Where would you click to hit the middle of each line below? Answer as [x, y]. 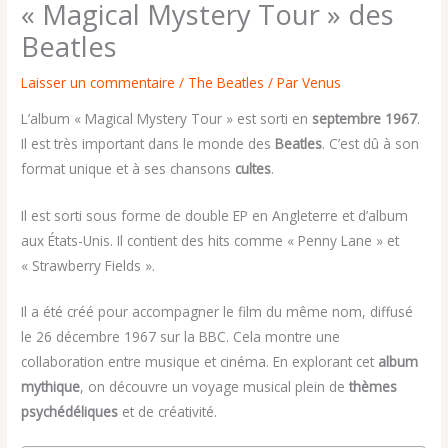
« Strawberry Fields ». [88, 265]
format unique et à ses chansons [128, 168]
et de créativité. [168, 412]
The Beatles [226, 83]
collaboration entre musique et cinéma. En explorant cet [200, 362]
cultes [253, 168]
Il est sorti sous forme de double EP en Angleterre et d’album [215, 215]
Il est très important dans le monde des [148, 143]
